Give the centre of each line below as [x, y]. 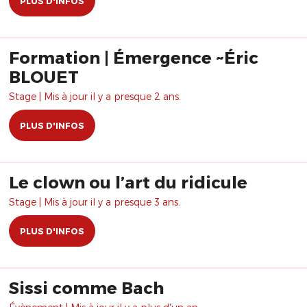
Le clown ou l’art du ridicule [128, 182]
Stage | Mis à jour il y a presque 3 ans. [95, 202]
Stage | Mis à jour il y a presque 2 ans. [95, 96]
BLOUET [44, 76]
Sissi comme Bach [86, 287]
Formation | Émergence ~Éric [134, 57]
